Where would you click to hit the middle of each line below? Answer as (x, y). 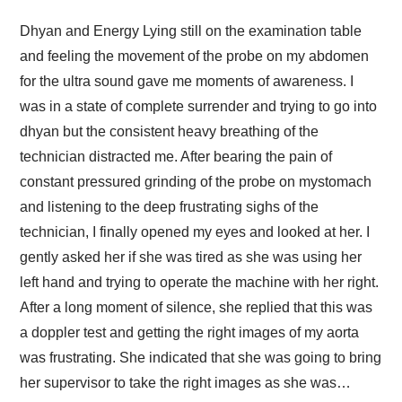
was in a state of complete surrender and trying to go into (199, 106)
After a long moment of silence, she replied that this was (197, 307)
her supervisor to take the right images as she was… (186, 383)
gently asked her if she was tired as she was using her (191, 257)
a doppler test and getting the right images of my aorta (190, 332)
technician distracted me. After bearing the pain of (176, 157)
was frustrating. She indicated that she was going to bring (201, 358)
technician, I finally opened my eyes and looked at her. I (195, 232)
